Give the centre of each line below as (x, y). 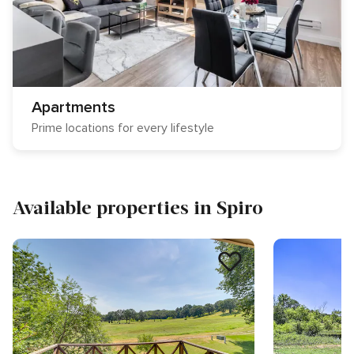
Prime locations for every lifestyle (123, 128)
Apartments (73, 107)
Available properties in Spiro (138, 207)
